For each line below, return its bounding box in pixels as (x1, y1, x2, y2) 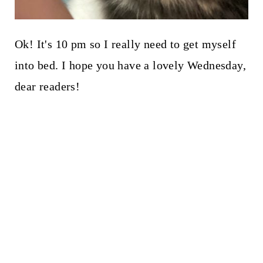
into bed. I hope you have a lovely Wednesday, (14, 58, 246, 72)
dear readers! (14, 79, 80, 93)
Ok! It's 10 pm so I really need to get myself (14, 37, 236, 50)
